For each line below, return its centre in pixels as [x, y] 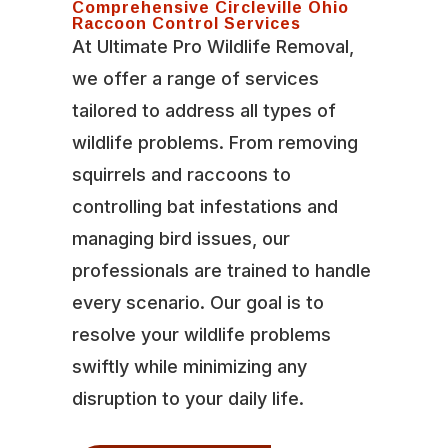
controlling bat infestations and [204, 206]
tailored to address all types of [203, 110]
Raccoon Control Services [186, 22]
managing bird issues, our [180, 238]
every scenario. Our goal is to [197, 302]
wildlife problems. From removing [214, 142]
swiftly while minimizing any [189, 366]
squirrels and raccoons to [181, 174]
